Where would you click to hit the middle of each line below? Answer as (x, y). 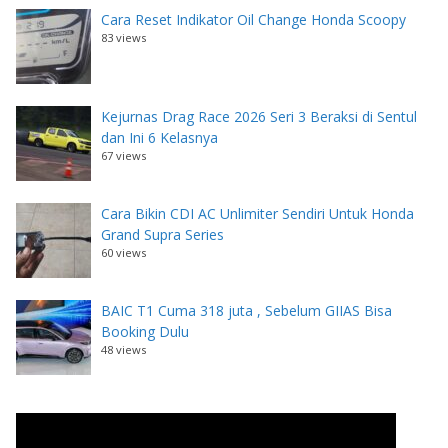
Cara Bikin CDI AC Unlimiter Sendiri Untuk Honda (257, 213)
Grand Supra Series (162, 234)
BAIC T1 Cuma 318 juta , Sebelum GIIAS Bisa (246, 310)
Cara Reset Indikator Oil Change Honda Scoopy (253, 19)
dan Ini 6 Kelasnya (159, 137)
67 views (123, 155)
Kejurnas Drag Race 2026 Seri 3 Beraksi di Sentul (259, 116)
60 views (123, 252)
